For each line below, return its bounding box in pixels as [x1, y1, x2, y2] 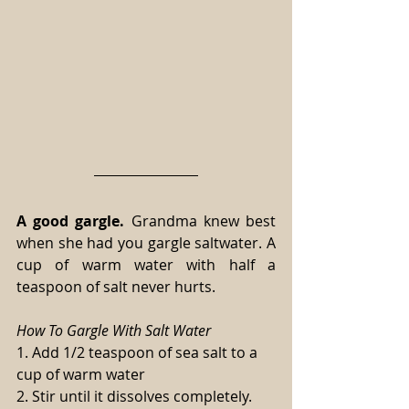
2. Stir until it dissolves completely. [16, 386, 252, 407]
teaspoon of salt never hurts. [16, 277, 215, 298]
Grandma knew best [124, 211, 277, 232]
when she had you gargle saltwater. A [16, 233, 276, 254]
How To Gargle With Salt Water [16, 320, 211, 341]
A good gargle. [16, 211, 125, 232]
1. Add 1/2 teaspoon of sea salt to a [16, 342, 261, 363]
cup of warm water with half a [16, 255, 276, 276]
